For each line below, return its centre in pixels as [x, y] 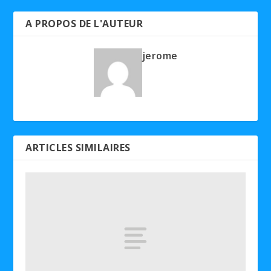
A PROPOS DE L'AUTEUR [84, 24]
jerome [160, 56]
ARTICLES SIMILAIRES [78, 148]
